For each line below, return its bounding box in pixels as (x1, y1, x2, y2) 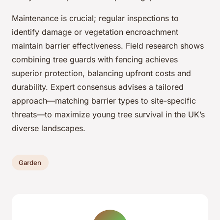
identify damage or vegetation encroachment (12, 27, 178, 37)
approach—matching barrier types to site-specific (12, 96, 196, 106)
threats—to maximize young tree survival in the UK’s (12, 110, 205, 120)
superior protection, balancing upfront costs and (12, 68, 191, 79)
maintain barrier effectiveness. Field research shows (12, 41, 204, 51)
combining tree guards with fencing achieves (12, 55, 178, 65)
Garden (19, 159, 42, 167)
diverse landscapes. (12, 123, 85, 134)
